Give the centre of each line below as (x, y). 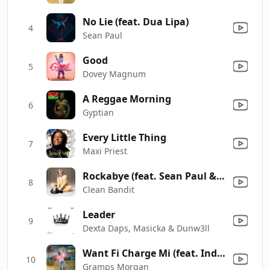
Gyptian (98, 112)
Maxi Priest (105, 151)
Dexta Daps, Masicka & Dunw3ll (146, 228)
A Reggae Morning (127, 99)
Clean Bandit (108, 189)
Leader (99, 214)
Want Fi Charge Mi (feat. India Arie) (221, 253)
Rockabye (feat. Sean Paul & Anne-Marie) (221, 176)
